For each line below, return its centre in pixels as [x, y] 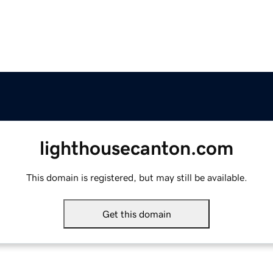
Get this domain [136, 214]
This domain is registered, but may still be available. [136, 178]
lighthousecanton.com [136, 148]
